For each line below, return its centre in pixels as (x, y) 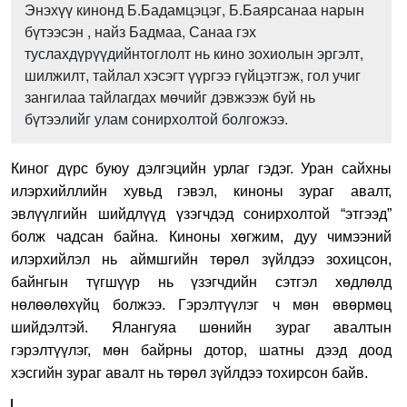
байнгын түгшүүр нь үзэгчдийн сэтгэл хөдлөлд (201, 282)
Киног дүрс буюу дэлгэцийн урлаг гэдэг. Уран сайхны (201, 168)
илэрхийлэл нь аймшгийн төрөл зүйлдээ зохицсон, (201, 259)
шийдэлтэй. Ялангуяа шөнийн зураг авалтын (201, 327)
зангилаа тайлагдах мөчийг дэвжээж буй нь (170, 96)
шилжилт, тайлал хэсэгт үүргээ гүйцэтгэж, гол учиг (193, 74)
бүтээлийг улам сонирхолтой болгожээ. (156, 118)
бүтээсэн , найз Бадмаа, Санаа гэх (140, 31)
